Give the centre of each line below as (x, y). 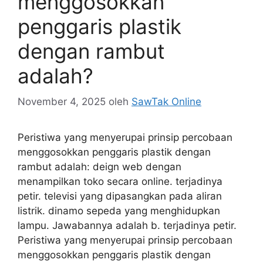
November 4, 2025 (62, 102)
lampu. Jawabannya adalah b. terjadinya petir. (127, 225)
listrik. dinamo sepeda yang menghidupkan (119, 211)
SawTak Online (166, 102)
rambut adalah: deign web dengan (100, 167)
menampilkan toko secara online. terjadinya (120, 181)
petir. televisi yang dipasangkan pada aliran (120, 196)
